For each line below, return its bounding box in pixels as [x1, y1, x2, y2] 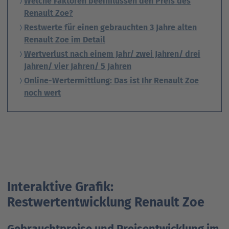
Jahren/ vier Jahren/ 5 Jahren [24, 61, 131, 72]
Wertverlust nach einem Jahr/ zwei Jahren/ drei [24, 49, 200, 59]
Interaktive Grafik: [7, 179, 113, 195]
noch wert [24, 88, 61, 98]
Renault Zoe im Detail [24, 35, 105, 45]
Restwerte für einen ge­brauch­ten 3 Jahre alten [24, 22, 197, 33]
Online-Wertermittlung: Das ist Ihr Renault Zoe [24, 76, 199, 86]
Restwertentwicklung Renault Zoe [7, 195, 204, 211]
